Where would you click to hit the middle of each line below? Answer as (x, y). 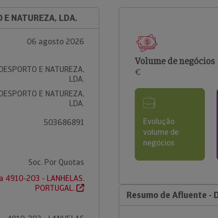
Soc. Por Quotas (56, 162)
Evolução (159, 121)
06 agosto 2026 (55, 42)
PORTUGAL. (55, 188)
